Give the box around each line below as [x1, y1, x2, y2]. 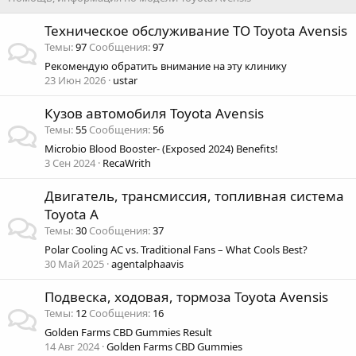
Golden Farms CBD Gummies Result [44, 325, 212, 339]
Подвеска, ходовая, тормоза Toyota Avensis [44, 288, 328, 306]
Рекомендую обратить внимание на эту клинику [44, 59, 287, 73]
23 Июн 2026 [44, 73, 106, 87]
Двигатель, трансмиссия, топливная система [44, 187, 344, 205]
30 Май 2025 [44, 257, 104, 271]
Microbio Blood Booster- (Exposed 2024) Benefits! [44, 141, 278, 156]
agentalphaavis [111, 257, 184, 271]
